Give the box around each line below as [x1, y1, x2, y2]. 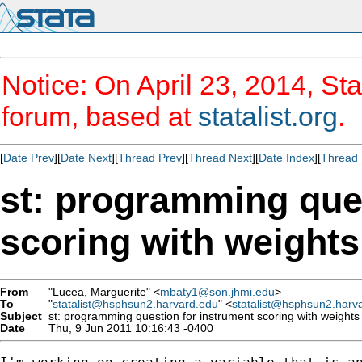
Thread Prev [118, 151, 182, 164]
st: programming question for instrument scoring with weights [42, 309, 360, 322]
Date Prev [3, 151, 54, 164]
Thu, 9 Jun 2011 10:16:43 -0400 [42, 322, 213, 335]
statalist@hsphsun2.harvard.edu [53, 297, 218, 310]
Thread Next [188, 151, 252, 164]
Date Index [259, 151, 314, 164]
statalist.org [198, 101, 338, 132]
